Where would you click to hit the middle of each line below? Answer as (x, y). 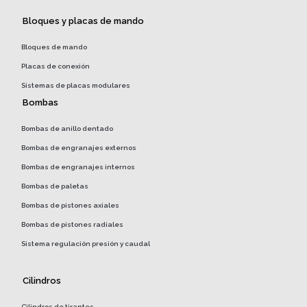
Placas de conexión (56, 66)
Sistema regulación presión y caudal (86, 244)
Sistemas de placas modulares (76, 86)
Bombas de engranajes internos (78, 167)
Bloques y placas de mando (83, 21)
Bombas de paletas (55, 186)
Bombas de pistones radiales (72, 225)
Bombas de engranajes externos (79, 148)
